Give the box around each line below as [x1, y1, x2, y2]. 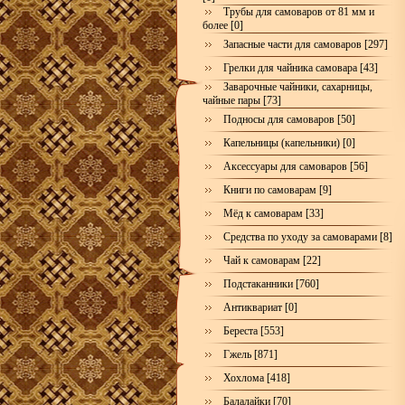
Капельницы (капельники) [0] [222, 137, 355, 149]
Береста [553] [222, 325, 284, 337]
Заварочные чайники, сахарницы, [222, 80, 372, 93]
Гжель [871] [222, 348, 278, 361]
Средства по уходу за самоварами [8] [222, 231, 392, 243]
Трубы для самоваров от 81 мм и [222, 5, 374, 18]
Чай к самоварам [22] [222, 254, 321, 267]
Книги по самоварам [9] [222, 184, 332, 196]
